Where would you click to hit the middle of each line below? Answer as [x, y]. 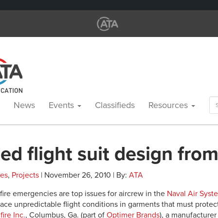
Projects [25, 175]
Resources [169, 105]
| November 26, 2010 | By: [84, 175]
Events [63, 105]
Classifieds [115, 105]
